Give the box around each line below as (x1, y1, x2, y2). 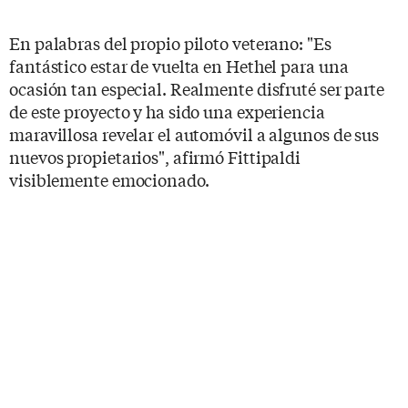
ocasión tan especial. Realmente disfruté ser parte (9, 76, 384, 100)
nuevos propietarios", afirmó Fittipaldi (9, 144, 301, 168)
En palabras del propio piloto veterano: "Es (9, 30, 331, 55)
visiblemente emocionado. (9, 167, 213, 191)
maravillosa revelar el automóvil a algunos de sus (9, 121, 380, 146)
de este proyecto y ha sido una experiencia (9, 98, 325, 123)
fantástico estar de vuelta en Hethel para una (9, 53, 349, 77)
